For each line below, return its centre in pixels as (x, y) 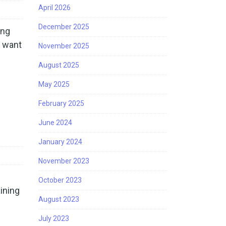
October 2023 (60, 180)
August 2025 (59, 65)
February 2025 (61, 103)
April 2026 (54, 8)
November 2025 (64, 46)
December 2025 (64, 27)
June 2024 (55, 123)
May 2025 (54, 84)
